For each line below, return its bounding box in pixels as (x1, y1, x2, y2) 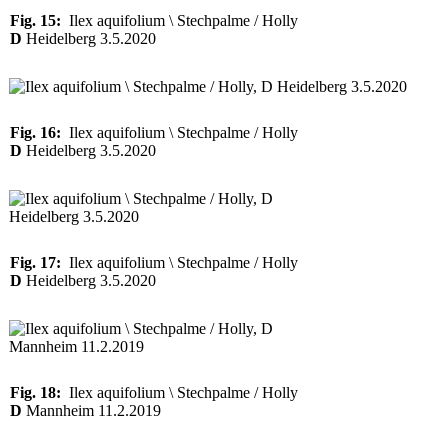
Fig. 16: (10, 124, 61, 141)
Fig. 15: (10, 12, 61, 29)
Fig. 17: (10, 254, 61, 271)
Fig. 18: (10, 384, 61, 401)
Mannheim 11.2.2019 (22, 402, 161, 419)
